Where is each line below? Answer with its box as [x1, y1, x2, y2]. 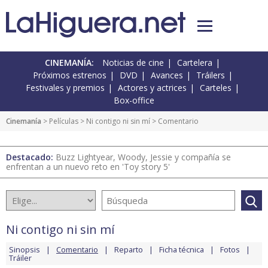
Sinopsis [9, 244, 40, 255]
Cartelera [177, 57, 212, 69]
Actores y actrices [118, 82, 187, 94]
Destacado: [6, 151, 56, 163]
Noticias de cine [102, 57, 164, 69]
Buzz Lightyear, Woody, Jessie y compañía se [56, 151, 231, 163]
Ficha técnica [159, 244, 204, 255]
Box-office [114, 95, 154, 106]
